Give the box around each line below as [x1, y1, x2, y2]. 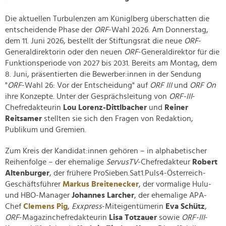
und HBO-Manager [5, 191, 72, 200]
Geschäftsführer [5, 180, 63, 189]
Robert [192, 158, 217, 166]
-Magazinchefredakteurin [19, 213, 109, 222]
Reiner [164, 103, 188, 112]
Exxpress [72, 202, 102, 211]
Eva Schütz [165, 202, 205, 211]
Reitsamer [5, 115, 42, 123]
